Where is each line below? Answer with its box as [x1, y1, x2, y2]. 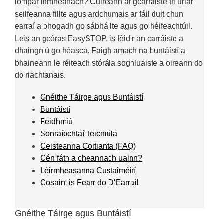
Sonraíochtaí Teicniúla [40, 129, 117, 138]
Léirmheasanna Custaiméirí [40, 166, 136, 175]
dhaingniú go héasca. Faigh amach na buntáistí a [15, 46, 185, 55]
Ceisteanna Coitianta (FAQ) [40, 141, 136, 150]
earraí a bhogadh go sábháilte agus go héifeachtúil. [15, 22, 192, 30]
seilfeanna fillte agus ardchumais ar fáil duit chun [15, 9, 183, 18]
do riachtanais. [15, 70, 66, 79]
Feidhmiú [40, 117, 73, 126]
